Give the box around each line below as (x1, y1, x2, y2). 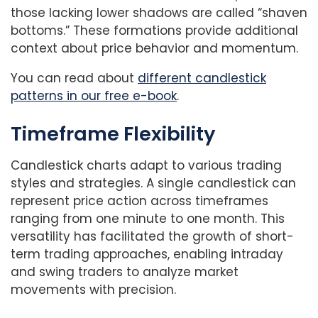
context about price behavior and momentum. (11, 40, 298, 57)
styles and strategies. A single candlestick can (11, 174, 296, 192)
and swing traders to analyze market (11, 263, 238, 280)
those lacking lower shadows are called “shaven (11, 4, 307, 22)
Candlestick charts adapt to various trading (11, 156, 282, 174)
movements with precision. (11, 280, 176, 298)
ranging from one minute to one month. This (11, 209, 285, 227)
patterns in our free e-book (11, 87, 177, 105)
